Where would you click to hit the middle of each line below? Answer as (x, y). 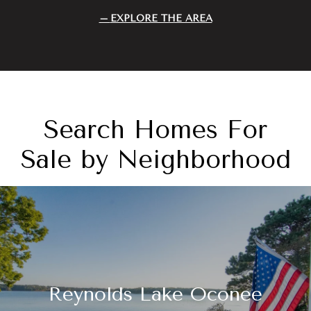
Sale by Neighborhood (155, 159)
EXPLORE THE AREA (161, 18)
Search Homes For (155, 129)
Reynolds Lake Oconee (155, 294)
